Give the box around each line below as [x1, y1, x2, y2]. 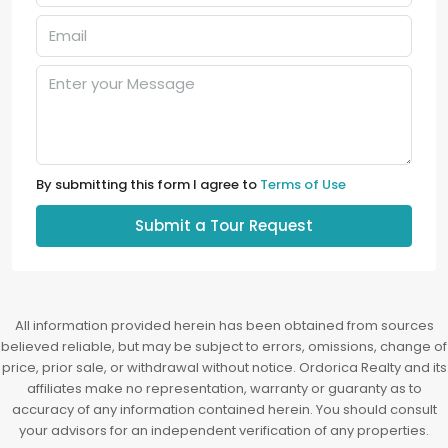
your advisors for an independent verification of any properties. [19, 420, 429, 440]
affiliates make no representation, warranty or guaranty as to [26, 378, 422, 398]
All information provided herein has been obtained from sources [14, 315, 434, 335]
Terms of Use [260, 174, 346, 194]
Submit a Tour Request [135, 214, 313, 236]
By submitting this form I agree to [36, 174, 260, 194]
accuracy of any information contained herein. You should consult [11, 399, 437, 419]
